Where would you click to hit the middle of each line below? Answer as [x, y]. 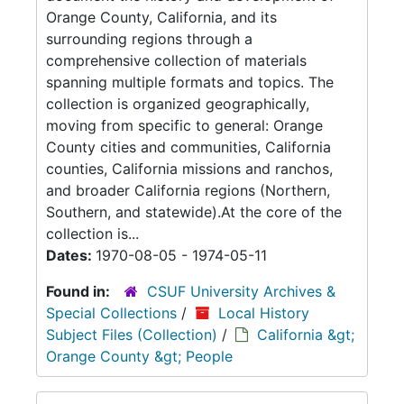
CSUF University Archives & [241, 291]
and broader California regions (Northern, [188, 190]
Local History [264, 313]
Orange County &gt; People [139, 356]
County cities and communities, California [188, 147]
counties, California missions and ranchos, [189, 169]
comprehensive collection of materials [176, 60]
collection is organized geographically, [178, 104]
